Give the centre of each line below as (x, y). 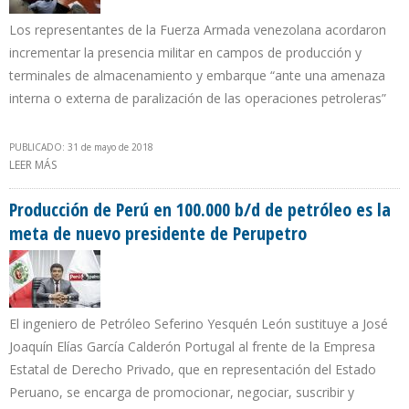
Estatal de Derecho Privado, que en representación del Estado (193, 370)
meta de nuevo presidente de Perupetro (158, 234)
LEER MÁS (33, 165)
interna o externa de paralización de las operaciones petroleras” (198, 99)
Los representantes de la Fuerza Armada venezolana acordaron (198, 30)
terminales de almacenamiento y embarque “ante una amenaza (197, 76)
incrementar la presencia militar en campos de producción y (185, 53)
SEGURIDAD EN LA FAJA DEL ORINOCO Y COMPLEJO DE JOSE (208, 184)
